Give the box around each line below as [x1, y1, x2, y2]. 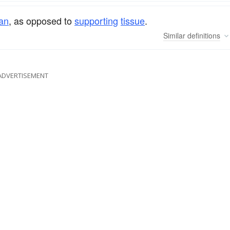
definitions [185, 30, 220, 41]
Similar [163, 30, 185, 41]
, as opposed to [9, 13, 74, 27]
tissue [121, 13, 145, 27]
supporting [74, 13, 118, 27]
